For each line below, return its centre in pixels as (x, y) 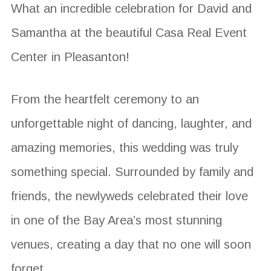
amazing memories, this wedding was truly (124, 147)
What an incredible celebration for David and (131, 8)
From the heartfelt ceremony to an (105, 99)
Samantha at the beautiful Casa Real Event (129, 32)
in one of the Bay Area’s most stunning (116, 220)
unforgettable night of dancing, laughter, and (131, 123)
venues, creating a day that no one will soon (131, 244)
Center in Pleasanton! (70, 57)
